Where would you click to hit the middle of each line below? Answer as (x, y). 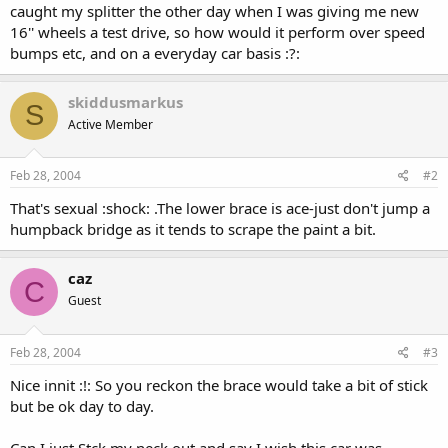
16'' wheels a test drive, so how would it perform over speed (217, 31)
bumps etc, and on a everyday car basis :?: (155, 52)
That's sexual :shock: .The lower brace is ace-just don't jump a (220, 208)
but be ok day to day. (82, 405)
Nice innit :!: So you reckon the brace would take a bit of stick (219, 384)
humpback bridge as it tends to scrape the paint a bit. (193, 229)
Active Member (110, 124)
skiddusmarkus (125, 101)
